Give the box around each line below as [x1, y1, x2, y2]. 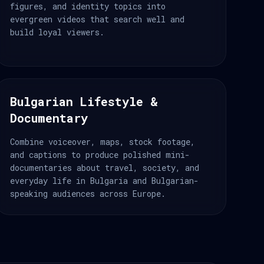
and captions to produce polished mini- [10, 149, 190, 160]
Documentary [10, 110, 88, 126]
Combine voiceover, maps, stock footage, [10, 136, 195, 147]
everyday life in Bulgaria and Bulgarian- [10, 175, 199, 186]
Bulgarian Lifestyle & [10, 94, 158, 109]
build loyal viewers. [10, 27, 104, 38]
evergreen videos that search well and [10, 14, 184, 25]
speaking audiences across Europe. [10, 188, 166, 199]
